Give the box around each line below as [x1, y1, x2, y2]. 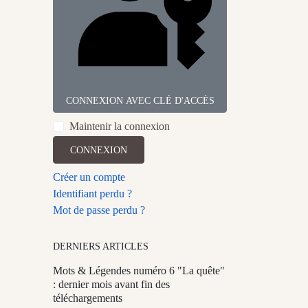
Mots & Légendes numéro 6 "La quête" [53, 265, 225, 277]
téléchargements [53, 292, 122, 305]
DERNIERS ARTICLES [53, 241, 148, 252]
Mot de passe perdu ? [53, 204, 145, 217]
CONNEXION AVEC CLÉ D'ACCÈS [65, 95, 214, 106]
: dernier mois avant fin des [53, 278, 170, 291]
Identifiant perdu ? [53, 188, 132, 200]
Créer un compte [53, 171, 125, 184]
